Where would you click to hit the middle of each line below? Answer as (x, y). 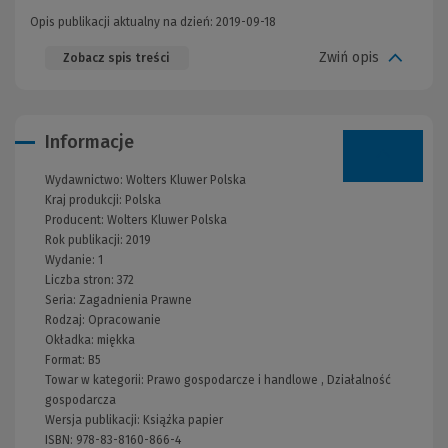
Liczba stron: (81, 279)
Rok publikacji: (85, 239)
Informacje (89, 141)
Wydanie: (71, 259)
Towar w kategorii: (96, 379)
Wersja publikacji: (94, 419)
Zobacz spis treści (116, 57)
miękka (116, 339)
